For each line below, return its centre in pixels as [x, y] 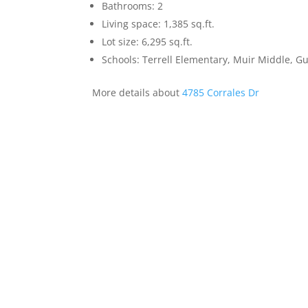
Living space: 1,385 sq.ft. [158, 24]
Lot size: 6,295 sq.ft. [147, 42]
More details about [137, 93]
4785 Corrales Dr [221, 93]
